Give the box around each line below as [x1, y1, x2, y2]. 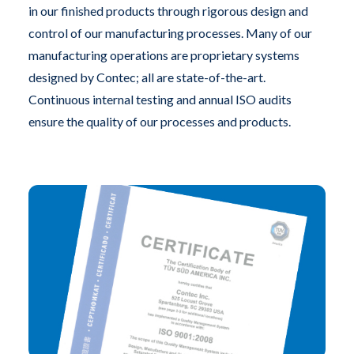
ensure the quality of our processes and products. [28, 114, 291, 130]
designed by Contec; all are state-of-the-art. [28, 70, 265, 85]
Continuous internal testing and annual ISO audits [28, 92, 292, 107]
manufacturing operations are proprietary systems [28, 47, 299, 63]
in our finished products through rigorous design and [28, 3, 308, 19]
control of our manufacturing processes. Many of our [28, 25, 312, 41]
